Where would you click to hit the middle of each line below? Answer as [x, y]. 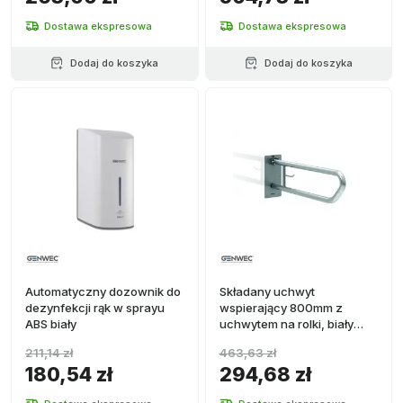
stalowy [241, 340]
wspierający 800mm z [281, 308]
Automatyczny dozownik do [103, 291]
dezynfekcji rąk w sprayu [95, 308]
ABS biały [51, 324]
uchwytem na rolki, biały [286, 324]
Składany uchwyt [267, 291]
